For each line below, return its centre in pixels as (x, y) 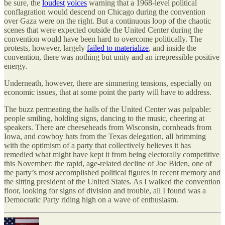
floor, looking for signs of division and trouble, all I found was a (105, 190)
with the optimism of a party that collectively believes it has (97, 145)
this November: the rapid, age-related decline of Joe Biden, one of (108, 163)
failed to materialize (118, 48)
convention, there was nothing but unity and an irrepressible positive (112, 57)
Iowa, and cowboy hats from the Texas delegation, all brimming (105, 136)
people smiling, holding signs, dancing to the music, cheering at (104, 118)
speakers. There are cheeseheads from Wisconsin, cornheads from (108, 127)
